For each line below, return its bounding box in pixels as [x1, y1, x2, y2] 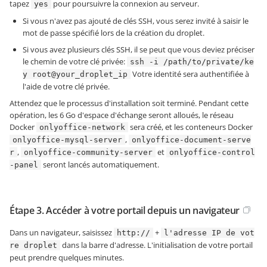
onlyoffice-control [169, 148, 255, 157]
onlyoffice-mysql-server [13, 135, 122, 145]
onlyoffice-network [39, 123, 125, 132]
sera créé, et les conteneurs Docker [128, 122, 253, 133]
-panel [10, 160, 38, 170]
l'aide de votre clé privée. [23, 81, 110, 92]
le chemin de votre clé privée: [23, 56, 127, 67]
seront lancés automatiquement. [41, 159, 159, 170]
